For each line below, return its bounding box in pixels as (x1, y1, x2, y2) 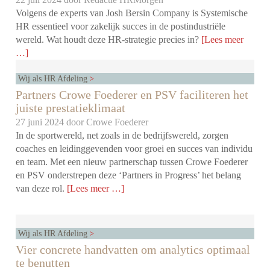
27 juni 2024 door (16, 117, 87, 128)
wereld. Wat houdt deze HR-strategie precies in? (16, 34, 202, 45)
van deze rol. (16, 183, 67, 194)
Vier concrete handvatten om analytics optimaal (16, 243, 251, 257)
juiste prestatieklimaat (16, 101, 126, 115)
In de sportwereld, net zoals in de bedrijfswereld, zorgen (16, 130, 229, 141)
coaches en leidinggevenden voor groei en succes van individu (16, 143, 253, 154)
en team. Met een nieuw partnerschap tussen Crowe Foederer (16, 157, 248, 168)
